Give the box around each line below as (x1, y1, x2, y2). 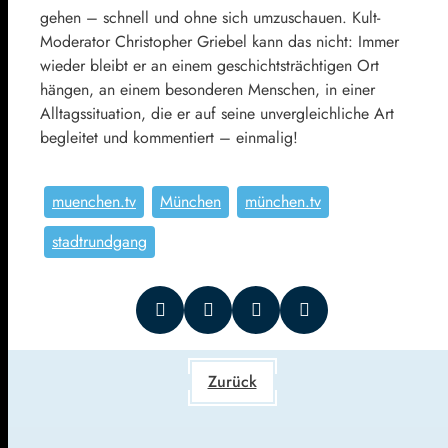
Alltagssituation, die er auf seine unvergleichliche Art (40, 101, 394, 125)
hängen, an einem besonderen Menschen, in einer (40, 77, 375, 101)
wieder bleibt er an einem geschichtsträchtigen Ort (40, 53, 379, 77)
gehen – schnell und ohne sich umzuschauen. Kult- (40, 5, 380, 29)
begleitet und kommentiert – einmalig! (40, 125, 298, 149)
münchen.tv (245, 189, 321, 213)
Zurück (207, 369, 257, 393)
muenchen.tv (52, 189, 136, 213)
